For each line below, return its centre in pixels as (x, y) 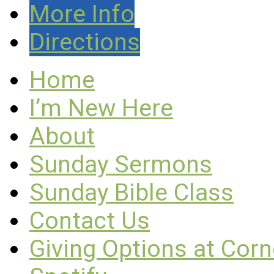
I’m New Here (101, 108)
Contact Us (90, 220)
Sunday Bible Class (131, 192)
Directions (85, 42)
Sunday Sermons (121, 164)
